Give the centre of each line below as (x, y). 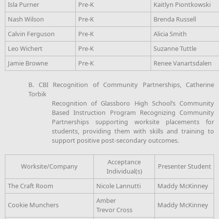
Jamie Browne (28, 63)
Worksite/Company (49, 166)
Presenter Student (184, 166)
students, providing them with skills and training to (133, 131)
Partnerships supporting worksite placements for (133, 121)
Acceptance (124, 162)
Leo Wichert (25, 48)
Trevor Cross (114, 209)
